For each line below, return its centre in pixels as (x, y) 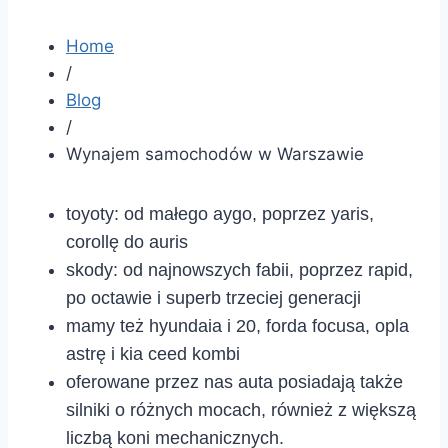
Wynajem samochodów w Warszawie (215, 153)
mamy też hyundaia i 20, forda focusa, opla (237, 325)
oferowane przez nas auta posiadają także (234, 381)
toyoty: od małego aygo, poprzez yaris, (220, 213)
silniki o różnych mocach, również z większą (241, 409)
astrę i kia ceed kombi (153, 353)
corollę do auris (127, 241)
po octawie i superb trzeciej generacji (213, 297)
